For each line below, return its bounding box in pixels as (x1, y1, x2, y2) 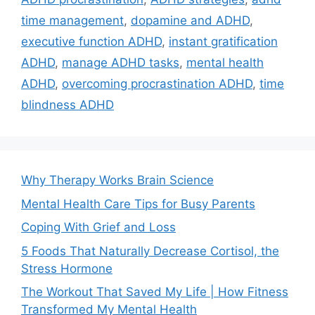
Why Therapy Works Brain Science (21, 173, 214, 188)
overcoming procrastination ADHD (62, 77, 252, 91)
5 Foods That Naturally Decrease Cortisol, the (21, 243, 279, 258)
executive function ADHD (21, 34, 162, 49)
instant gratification (169, 34, 278, 49)
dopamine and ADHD (131, 13, 250, 28)
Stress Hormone (21, 261, 112, 276)
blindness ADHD (21, 98, 114, 112)
